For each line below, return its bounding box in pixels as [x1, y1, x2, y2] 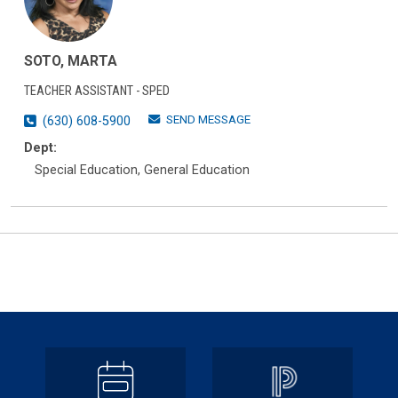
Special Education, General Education [35, 163, 250, 179]
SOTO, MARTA [24, 52, 117, 70]
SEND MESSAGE [166, 113, 251, 127]
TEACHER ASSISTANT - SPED [24, 84, 170, 99]
